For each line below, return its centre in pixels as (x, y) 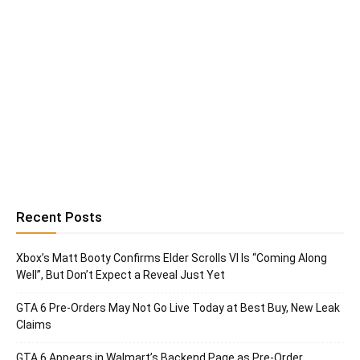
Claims (34, 325)
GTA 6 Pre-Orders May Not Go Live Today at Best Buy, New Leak (178, 308)
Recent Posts (59, 217)
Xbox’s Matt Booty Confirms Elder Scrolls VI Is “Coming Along (172, 258)
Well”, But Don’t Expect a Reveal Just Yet (121, 275)
